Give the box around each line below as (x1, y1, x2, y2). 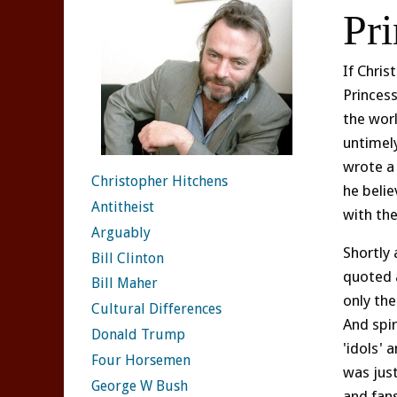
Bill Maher (91, 275, 158, 292)
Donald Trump (91, 326, 185, 344)
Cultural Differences (91, 300, 222, 318)
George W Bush (91, 377, 188, 394)
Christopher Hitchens (91, 173, 228, 191)
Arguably (91, 223, 151, 241)
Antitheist (91, 198, 154, 216)
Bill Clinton (91, 249, 164, 267)
